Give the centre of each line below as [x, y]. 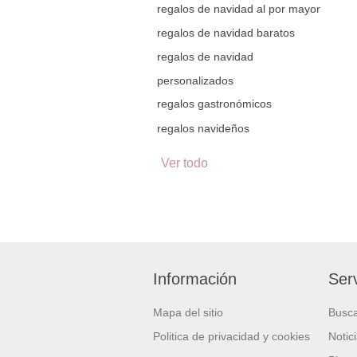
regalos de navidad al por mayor [239, 9]
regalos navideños [203, 128]
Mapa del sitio [188, 312]
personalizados [195, 80]
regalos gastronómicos [214, 104]
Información [195, 279]
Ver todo [184, 163]
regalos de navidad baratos [226, 33]
